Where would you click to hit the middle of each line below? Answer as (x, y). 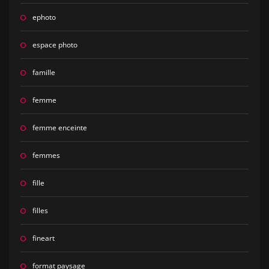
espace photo (55, 45)
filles (40, 211)
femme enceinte (59, 128)
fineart (43, 238)
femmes (46, 156)
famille (44, 73)
